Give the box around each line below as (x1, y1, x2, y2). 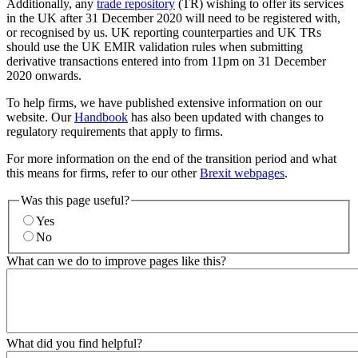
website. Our (6, 109, 74, 124)
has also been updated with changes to (128, 109, 324, 124)
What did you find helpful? (6, 336, 142, 350)
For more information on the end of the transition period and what (6, 151, 336, 165)
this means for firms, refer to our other (6, 165, 200, 180)
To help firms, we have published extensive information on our (6, 95, 322, 109)
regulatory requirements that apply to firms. (6, 124, 223, 138)
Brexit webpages (200, 165, 284, 180)
